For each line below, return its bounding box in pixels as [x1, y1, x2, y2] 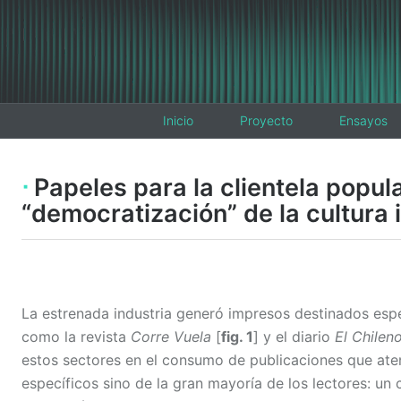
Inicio [163, 113, 193, 128]
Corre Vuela [131, 327, 211, 346]
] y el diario [253, 327, 335, 346]
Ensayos [339, 113, 388, 128]
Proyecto [240, 113, 293, 128]
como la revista [21, 327, 131, 346]
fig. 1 [221, 327, 253, 346]
